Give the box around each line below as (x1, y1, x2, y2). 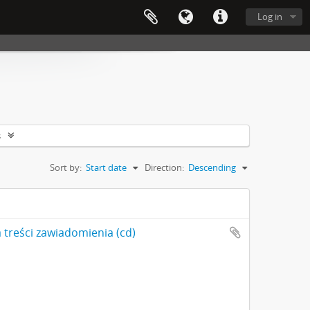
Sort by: (50, 161, 82, 174)
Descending (188, 161, 236, 174)
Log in (257, 10, 282, 23)
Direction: (145, 161, 184, 174)
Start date (86, 161, 127, 174)
